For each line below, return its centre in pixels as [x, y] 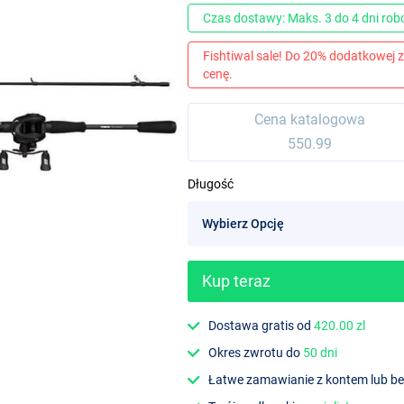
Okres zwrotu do [256, 352]
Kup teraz [236, 280]
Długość [211, 184]
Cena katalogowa [309, 120]
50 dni [321, 352]
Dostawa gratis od [262, 325]
